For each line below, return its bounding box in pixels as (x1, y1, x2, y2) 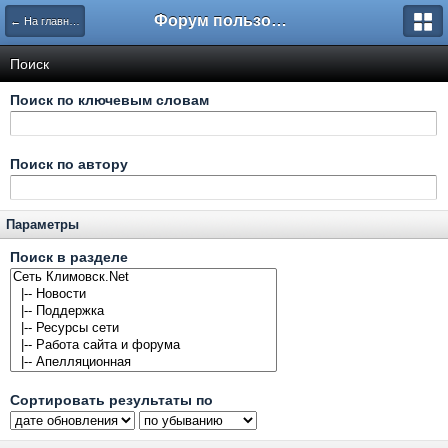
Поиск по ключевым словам (10, 92, 209, 108)
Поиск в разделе (10, 249, 128, 265)
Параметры (6, 217, 79, 232)
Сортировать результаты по (10, 392, 213, 408)
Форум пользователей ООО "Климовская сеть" (271, 12, 287, 29)
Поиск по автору (10, 156, 128, 172)
